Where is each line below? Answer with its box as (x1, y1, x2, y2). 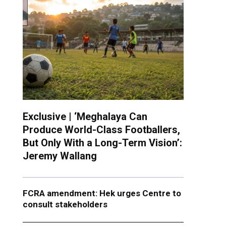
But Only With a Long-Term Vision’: (22, 137, 182, 149)
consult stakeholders (22, 199, 107, 210)
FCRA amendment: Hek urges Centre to (22, 188, 181, 199)
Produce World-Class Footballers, (22, 124, 180, 136)
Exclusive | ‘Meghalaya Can (22, 110, 147, 123)
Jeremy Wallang (22, 150, 97, 162)
